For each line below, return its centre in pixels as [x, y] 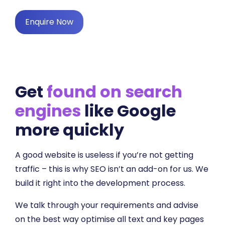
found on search [115, 91]
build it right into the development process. [100, 183]
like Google [128, 110]
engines [48, 110]
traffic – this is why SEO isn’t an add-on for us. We [112, 169]
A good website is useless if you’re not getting [104, 155]
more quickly [70, 130]
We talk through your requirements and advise [107, 205]
